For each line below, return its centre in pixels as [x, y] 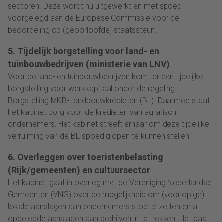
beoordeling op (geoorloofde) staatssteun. [82, 30]
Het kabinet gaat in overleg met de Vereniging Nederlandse [110, 182]
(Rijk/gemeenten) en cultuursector [79, 170]
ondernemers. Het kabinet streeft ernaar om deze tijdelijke [109, 124]
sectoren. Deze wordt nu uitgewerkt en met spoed [95, 6]
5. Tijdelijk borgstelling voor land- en [83, 51]
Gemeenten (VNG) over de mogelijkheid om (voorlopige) [106, 194]
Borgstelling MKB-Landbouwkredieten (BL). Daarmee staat [109, 100]
